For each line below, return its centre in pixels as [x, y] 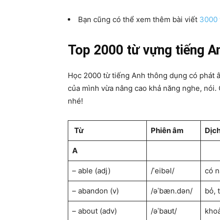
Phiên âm [167, 130]
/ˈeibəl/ [162, 171]
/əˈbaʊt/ [164, 211]
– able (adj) [91, 171]
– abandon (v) [95, 191]
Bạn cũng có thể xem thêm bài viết [139, 19]
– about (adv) [94, 211]
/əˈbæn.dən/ [171, 191]
